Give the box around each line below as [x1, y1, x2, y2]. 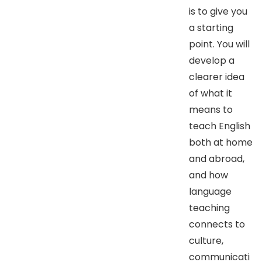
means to [189, 102, 233, 116]
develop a [189, 53, 235, 67]
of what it [189, 86, 232, 100]
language [189, 184, 232, 198]
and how [189, 168, 228, 182]
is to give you [189, 4, 247, 18]
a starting [189, 20, 233, 35]
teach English [189, 119, 250, 133]
